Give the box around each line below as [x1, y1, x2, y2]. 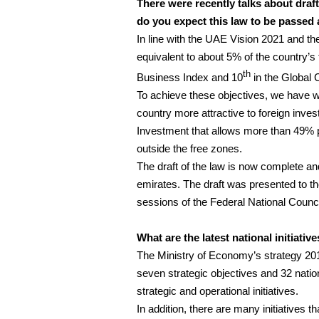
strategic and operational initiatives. [137, 285, 298, 297]
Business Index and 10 [137, 71, 243, 83]
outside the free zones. [137, 142, 242, 155]
